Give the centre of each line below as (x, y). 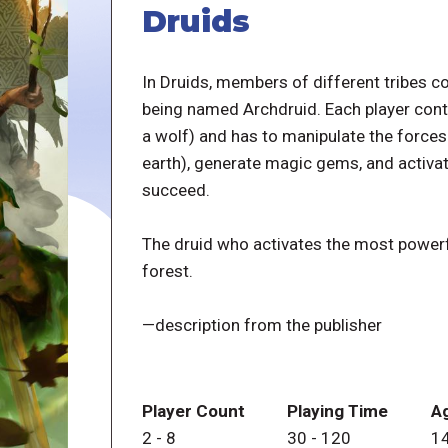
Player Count (193, 410)
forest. (167, 270)
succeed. (175, 189)
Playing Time (338, 410)
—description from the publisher (261, 324)
